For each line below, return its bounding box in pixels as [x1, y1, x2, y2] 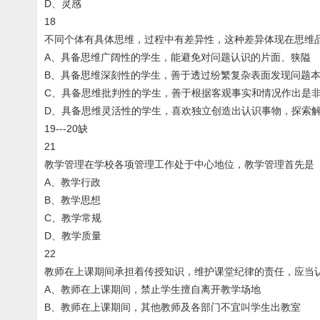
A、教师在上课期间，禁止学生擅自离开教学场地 [44, 284, 261, 295]
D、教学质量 [44, 230, 101, 241]
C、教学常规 [44, 212, 101, 224]
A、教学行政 [44, 176, 101, 188]
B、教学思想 [44, 194, 101, 206]
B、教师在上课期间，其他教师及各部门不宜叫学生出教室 [44, 301, 301, 313]
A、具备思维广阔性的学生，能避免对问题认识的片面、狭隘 [44, 51, 311, 63]
